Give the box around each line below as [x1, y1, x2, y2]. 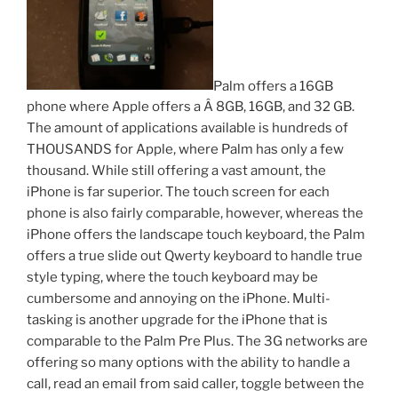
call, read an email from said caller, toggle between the [27, 376, 364, 393]
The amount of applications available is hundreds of [27, 120, 348, 137]
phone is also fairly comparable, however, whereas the [27, 205, 363, 222]
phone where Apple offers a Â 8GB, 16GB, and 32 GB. [27, 99, 354, 115]
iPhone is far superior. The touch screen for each [27, 184, 330, 201]
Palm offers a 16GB [213, 77, 333, 94]
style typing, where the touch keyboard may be [27, 269, 318, 286]
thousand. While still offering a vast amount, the [27, 163, 326, 179]
